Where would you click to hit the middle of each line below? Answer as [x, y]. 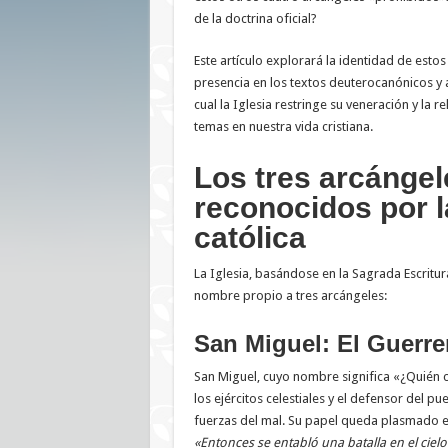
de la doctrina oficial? [255, 19]
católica [249, 238]
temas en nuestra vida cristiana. [283, 127]
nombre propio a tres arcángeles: [290, 296]
